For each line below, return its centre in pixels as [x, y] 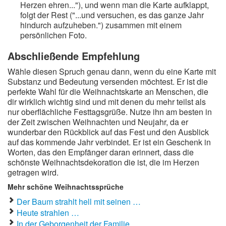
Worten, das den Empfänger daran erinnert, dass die [101, 152]
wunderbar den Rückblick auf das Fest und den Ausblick [108, 132]
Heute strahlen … [48, 213]
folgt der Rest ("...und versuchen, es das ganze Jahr [112, 15]
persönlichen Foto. [53, 35]
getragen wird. [33, 172]
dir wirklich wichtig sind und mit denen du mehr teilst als [107, 102]
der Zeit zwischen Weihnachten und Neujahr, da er [98, 122]
